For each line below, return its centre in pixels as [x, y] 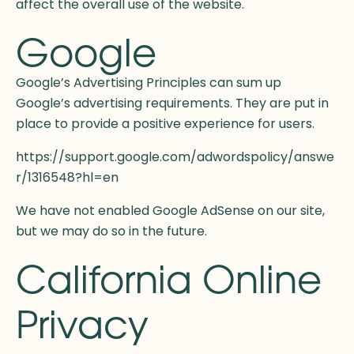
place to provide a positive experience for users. [167, 124]
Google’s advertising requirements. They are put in [172, 104]
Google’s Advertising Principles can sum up [149, 83]
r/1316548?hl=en [67, 178]
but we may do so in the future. [111, 232]
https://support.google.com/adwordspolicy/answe [175, 157]
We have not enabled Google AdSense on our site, [170, 211]
